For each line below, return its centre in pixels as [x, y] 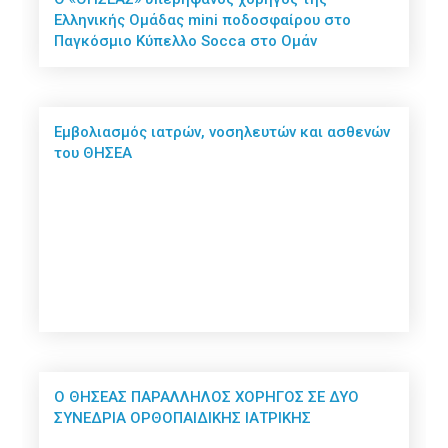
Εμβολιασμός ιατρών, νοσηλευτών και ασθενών [222, 132]
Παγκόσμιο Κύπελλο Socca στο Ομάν [186, 41]
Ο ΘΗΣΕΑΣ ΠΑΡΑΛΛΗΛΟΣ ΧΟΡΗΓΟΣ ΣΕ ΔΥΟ [207, 397]
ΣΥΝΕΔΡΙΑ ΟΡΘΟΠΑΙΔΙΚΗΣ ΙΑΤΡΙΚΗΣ [183, 418]
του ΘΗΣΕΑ [93, 153]
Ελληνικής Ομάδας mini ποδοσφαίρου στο [203, 20]
